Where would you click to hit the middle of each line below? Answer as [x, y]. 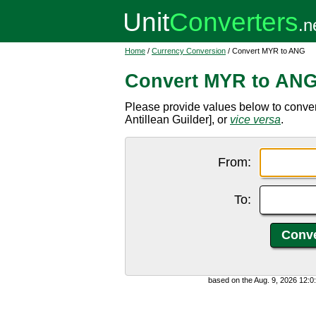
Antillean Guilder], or [177, 120]
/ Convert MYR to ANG [266, 51]
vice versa [255, 120]
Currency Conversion [189, 51]
